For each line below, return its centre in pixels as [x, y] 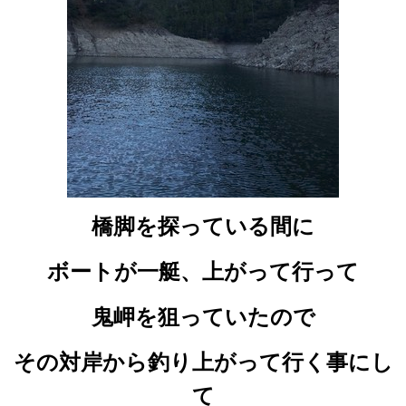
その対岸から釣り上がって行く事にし [203, 362]
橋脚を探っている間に [203, 227]
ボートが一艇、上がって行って [203, 271]
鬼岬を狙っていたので [203, 316]
